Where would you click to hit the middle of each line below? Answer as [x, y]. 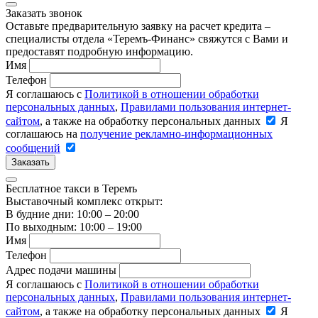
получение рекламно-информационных [176, 133]
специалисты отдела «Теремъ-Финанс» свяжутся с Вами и [147, 38]
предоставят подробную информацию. [99, 51]
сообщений [33, 148]
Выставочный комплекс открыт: [84, 201]
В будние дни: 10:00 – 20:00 [72, 214]
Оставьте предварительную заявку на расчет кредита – [138, 26]
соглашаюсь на [43, 133]
